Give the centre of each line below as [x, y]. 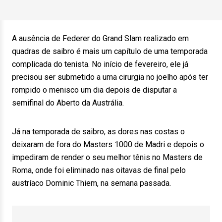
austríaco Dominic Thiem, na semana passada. [91, 183]
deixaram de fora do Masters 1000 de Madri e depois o [108, 144]
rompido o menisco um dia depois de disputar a [94, 90]
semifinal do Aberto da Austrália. [68, 103]
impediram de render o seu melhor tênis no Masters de [107, 157]
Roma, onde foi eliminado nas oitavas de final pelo [99, 170]
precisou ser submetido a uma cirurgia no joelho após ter [110, 77]
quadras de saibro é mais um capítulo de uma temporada [110, 51]
